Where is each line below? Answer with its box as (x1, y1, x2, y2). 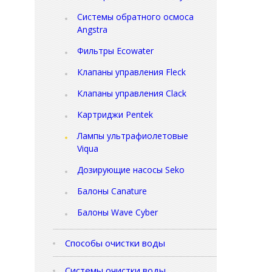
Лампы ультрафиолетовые (77, 130, 188, 142)
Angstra (77, 24, 107, 36)
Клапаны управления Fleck (77, 66, 186, 78)
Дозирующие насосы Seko (77, 164, 185, 176)
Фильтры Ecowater (77, 45, 154, 57)
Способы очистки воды (65, 237, 165, 250)
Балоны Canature (77, 185, 147, 197)
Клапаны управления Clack (77, 87, 186, 100)
